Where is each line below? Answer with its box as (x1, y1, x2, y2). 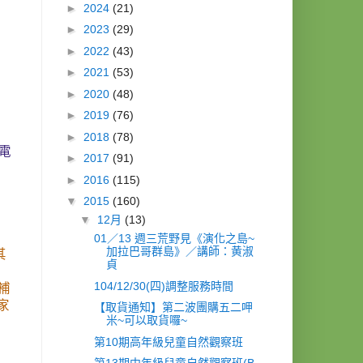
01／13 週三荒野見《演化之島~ (93, 232, 254, 246)
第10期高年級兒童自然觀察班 (93, 335, 243, 348)
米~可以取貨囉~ (105, 314, 187, 327)
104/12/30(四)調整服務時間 (93, 279, 233, 293)
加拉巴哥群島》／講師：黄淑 (105, 245, 254, 258)
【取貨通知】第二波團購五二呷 (93, 301, 253, 314)
